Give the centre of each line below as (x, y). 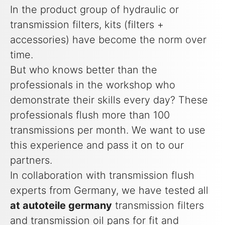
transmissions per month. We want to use (108, 130)
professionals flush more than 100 (90, 115)
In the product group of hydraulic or (94, 9)
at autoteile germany (61, 205)
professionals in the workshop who (93, 85)
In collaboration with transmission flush (102, 175)
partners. (31, 160)
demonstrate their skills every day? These (109, 100)
